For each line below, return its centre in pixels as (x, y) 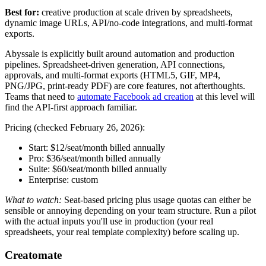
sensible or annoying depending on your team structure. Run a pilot (130, 210)
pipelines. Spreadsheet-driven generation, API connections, (115, 64)
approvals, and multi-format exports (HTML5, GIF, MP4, (113, 75)
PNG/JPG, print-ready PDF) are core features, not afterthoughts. (125, 86)
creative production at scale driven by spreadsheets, (136, 12)
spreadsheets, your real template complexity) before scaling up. (122, 232)
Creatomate (33, 255)
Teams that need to (41, 96)
